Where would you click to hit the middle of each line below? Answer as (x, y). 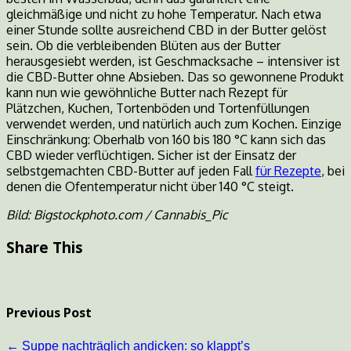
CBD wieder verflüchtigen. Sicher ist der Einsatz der (151, 156)
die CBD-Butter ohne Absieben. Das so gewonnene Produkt (175, 77)
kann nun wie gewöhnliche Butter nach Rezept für (147, 93)
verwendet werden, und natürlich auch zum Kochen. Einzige (174, 124)
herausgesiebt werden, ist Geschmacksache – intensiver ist (173, 62)
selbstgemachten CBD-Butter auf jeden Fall (131, 171)
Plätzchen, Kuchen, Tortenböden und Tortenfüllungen (158, 109)
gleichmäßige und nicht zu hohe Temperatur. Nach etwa (164, 14)
